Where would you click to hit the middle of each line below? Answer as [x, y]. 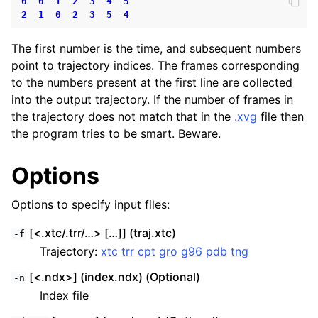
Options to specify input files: [91, 204]
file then [280, 116]
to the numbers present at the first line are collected [152, 82]
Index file [64, 295]
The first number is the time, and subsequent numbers [156, 48]
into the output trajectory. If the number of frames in [152, 99]
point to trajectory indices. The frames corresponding [155, 65]
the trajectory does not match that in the [123, 116]
